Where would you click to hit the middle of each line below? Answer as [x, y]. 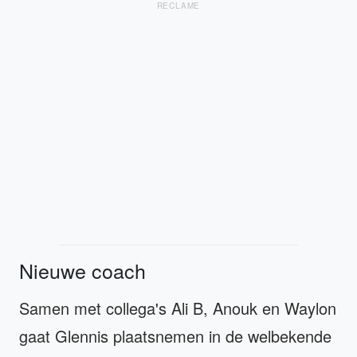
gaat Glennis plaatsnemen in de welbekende [175, 335]
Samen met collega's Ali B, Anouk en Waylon [178, 308]
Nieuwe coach [82, 270]
